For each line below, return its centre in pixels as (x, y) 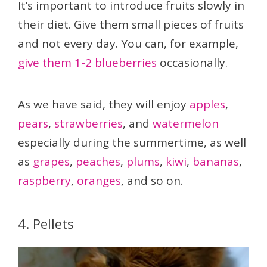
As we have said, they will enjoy (104, 105)
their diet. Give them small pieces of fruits (131, 25)
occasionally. (192, 63)
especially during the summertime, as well (132, 143)
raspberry (44, 181)
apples (207, 105)
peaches (98, 162)
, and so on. (152, 181)
